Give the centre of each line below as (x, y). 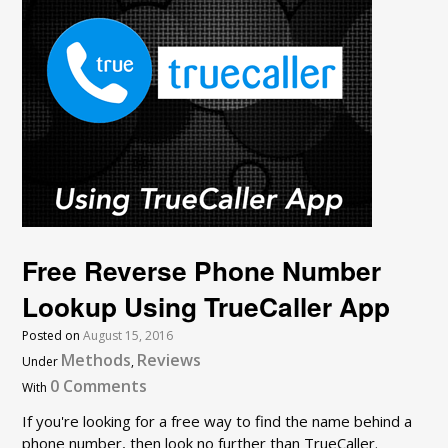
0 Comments (99, 385)
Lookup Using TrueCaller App (206, 305)
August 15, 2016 (128, 335)
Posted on (53, 335)
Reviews (169, 359)
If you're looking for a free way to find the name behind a (217, 420)
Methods (96, 359)
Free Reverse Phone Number (202, 269)
